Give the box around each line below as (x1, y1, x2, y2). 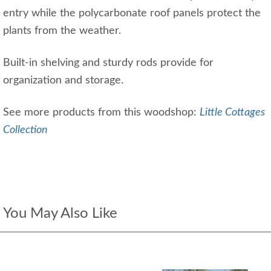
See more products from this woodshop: (3, 106, 200, 118)
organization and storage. (3, 74, 123, 86)
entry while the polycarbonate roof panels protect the (3, 7, 261, 19)
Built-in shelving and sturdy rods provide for (3, 57, 214, 68)
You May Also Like (3, 206, 117, 221)
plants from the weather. (3, 25, 121, 36)
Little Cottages (200, 106, 265, 118)
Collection (3, 124, 48, 135)
